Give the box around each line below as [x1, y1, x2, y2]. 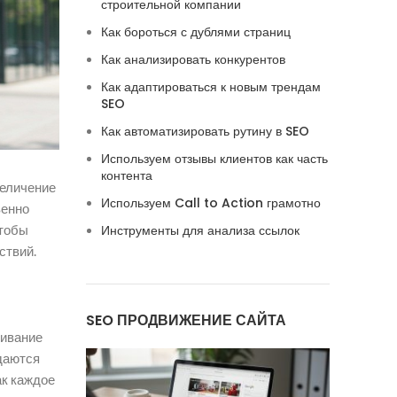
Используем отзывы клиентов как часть [100, 150, 328, 167]
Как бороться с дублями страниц [100, 23, 291, 41]
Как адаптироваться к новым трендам [100, 78, 321, 96]
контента [100, 167, 152, 184]
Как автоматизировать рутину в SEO [100, 122, 309, 140]
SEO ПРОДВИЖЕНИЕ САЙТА [85, 310, 286, 331]
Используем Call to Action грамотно [100, 194, 321, 212]
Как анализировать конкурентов [100, 51, 285, 68]
